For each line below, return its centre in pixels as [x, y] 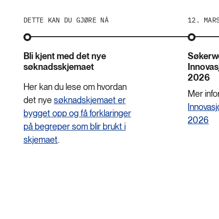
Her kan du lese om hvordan [75, 87]
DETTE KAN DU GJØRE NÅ [66, 20]
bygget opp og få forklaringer [77, 113]
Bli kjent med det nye [65, 56]
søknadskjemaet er [90, 100]
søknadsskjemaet [59, 66]
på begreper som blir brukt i [75, 126]
